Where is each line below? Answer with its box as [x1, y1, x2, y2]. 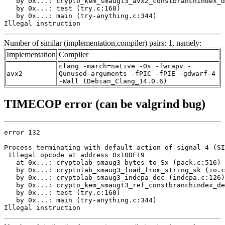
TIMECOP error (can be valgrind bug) [4, 97, 205, 110]
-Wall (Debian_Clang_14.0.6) [59, 77, 167, 85]
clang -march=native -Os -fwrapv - [59, 62, 191, 70]
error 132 [4, 128, 40, 136]
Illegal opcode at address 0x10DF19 [4, 151, 145, 159]
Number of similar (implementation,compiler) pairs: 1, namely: [4, 38, 201, 47]
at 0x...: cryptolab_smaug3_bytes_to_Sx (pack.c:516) [4, 158, 221, 166]
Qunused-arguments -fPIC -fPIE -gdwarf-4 [59, 69, 215, 77]
